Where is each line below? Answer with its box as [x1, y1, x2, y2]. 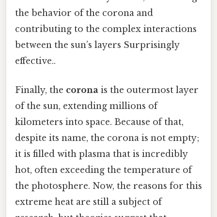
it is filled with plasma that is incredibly [15, 148, 187, 159]
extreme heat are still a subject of [15, 196, 162, 207]
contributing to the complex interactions [15, 24, 197, 35]
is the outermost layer [98, 84, 199, 95]
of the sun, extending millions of [15, 100, 157, 111]
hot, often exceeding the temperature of [15, 164, 192, 175]
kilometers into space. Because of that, [15, 116, 184, 127]
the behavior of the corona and [15, 8, 153, 19]
